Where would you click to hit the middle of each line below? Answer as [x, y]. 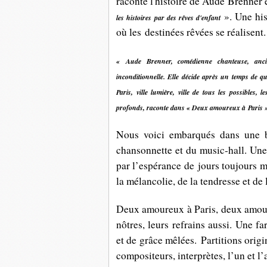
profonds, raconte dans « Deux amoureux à [181, 108]
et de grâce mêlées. [159, 240]
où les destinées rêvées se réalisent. [191, 32]
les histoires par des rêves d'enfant [170, 18]
